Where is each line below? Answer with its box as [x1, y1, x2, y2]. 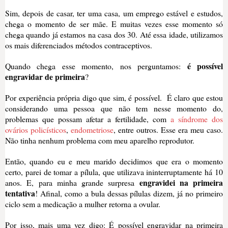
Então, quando [5, 156, 58, 167]
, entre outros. [113, 124, 158, 135]
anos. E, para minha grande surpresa [5, 177, 139, 188]
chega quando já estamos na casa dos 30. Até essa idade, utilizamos [5, 29, 223, 40]
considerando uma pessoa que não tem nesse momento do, [5, 103, 223, 114]
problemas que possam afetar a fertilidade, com [5, 113, 170, 125]
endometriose [71, 124, 113, 135]
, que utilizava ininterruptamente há [98, 166, 213, 178]
